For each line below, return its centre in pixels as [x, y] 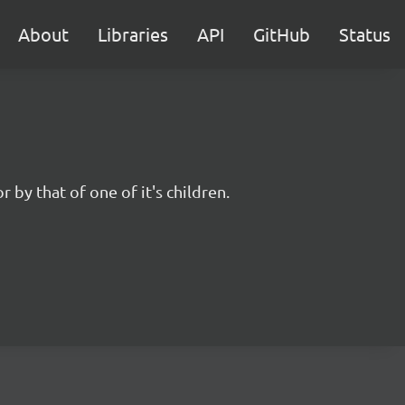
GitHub [282, 34]
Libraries [133, 34]
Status [365, 34]
